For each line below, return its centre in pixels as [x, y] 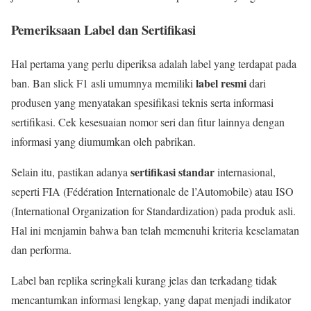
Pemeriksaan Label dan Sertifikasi [103, 29]
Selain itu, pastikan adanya [71, 171]
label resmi [221, 83]
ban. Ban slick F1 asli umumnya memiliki [103, 83]
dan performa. [41, 249]
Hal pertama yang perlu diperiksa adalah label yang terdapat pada [154, 63]
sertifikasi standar [173, 171]
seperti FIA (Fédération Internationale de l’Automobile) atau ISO [152, 191]
